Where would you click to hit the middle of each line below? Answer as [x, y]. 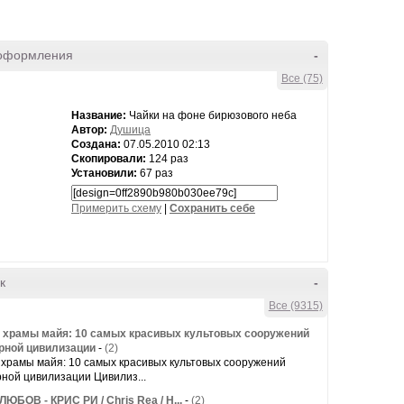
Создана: [96, 144]
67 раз [155, 173]
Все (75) [302, 78]
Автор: [89, 130]
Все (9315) [295, 306]
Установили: [104, 173]
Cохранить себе [212, 208]
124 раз [167, 159]
